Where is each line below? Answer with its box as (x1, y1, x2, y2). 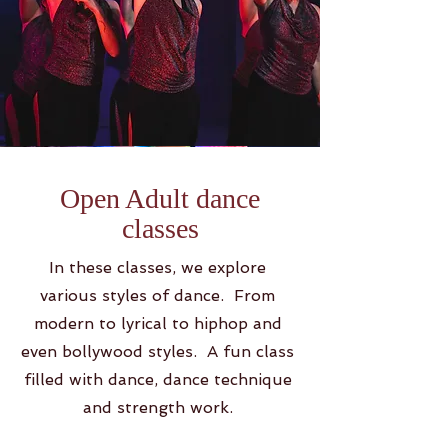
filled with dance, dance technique (23, 370, 292, 389)
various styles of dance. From (40, 286, 275, 305)
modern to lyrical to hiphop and (33, 314, 282, 333)
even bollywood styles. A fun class (21, 342, 294, 361)
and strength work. (82, 398, 233, 417)
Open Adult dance (60, 183, 260, 214)
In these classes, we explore (49, 258, 266, 277)
